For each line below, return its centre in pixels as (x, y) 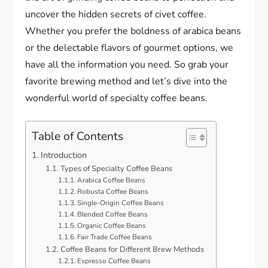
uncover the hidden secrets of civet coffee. (116, 15)
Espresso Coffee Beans (114, 261)
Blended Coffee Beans (113, 214)
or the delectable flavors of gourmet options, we (130, 48)
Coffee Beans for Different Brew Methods (132, 250)
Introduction (64, 155)
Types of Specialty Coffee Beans (116, 169)
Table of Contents (78, 137)
